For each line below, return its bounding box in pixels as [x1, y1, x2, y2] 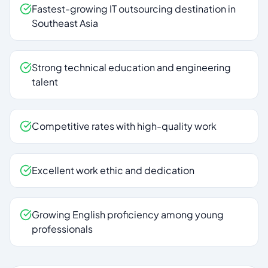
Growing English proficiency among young [32, 208, 224, 221]
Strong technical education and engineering [32, 61, 231, 74]
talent [32, 75, 58, 88]
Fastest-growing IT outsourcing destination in [32, 2, 236, 15]
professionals [32, 223, 93, 235]
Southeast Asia [32, 17, 98, 29]
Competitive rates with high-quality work [32, 120, 217, 132]
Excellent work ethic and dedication [32, 164, 194, 176]
